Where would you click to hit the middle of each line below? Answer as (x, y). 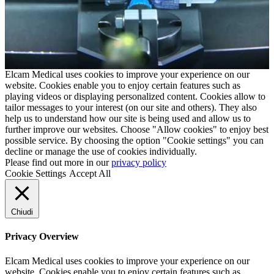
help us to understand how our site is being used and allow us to (128, 119)
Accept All (90, 174)
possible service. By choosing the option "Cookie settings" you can (134, 141)
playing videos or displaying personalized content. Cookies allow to (135, 97)
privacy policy (139, 163)
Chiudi (22, 212)
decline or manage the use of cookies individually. (101, 152)
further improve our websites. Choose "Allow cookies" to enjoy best (137, 130)
